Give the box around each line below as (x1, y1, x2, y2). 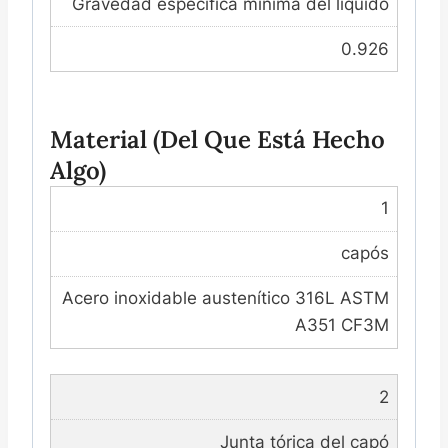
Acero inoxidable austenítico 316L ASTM (61, 288, 389, 309)
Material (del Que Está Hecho (50, 123, 385, 155)
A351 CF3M (294, 315, 389, 336)
